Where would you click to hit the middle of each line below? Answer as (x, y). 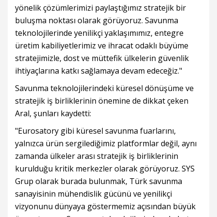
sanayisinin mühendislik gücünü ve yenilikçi (93, 194)
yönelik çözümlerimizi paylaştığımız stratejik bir (101, 8)
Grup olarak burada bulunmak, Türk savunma (99, 181)
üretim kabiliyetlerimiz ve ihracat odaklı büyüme (102, 46)
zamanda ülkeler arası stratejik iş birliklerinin (97, 156)
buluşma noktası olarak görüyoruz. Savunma (97, 21)
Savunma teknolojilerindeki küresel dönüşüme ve (104, 88)
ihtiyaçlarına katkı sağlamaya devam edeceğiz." (99, 71)
